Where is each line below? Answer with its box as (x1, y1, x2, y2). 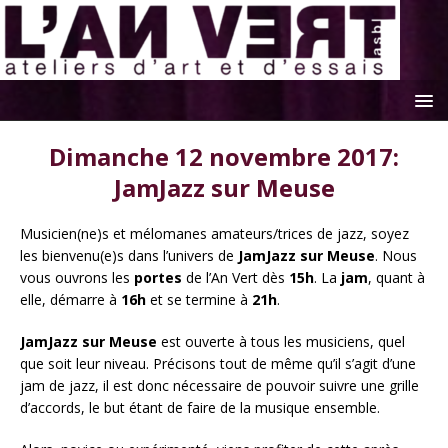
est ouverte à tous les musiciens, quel (157, 332, 405, 351)
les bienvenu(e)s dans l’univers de (20, 246, 238, 265)
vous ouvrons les (20, 268, 134, 287)
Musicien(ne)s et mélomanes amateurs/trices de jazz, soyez (20, 224, 409, 243)
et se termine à (146, 290, 252, 309)
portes (134, 268, 182, 287)
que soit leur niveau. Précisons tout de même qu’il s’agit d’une (20, 354, 416, 373)
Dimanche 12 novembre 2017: (49, 140, 399, 173)
